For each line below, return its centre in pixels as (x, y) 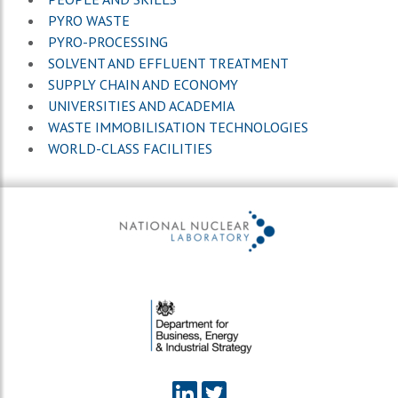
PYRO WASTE (89, 20)
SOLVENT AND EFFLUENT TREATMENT (168, 63)
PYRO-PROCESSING (108, 41)
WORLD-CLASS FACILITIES (130, 148)
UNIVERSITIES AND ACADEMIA (141, 105)
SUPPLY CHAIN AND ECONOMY (143, 84)
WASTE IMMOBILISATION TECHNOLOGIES (178, 127)
